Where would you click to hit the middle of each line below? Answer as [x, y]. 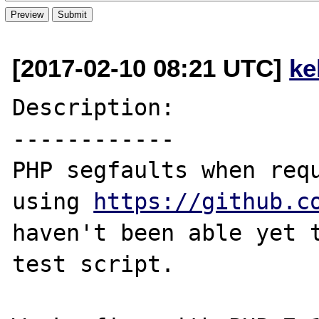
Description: [94, 107]
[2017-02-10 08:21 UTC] [151, 68]
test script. [94, 264]
